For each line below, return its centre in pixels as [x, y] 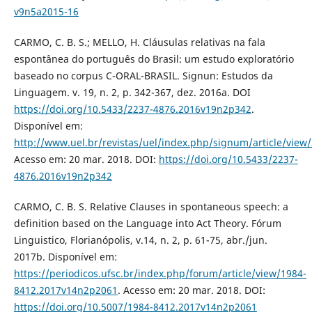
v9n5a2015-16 [46, 12]
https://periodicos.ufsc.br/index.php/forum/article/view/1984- [160, 274]
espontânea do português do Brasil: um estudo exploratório [154, 59]
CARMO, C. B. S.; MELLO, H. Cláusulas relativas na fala [139, 42]
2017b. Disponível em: [65, 257]
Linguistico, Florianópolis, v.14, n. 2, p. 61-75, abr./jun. [140, 240]
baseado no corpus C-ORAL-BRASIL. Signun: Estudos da [143, 76]
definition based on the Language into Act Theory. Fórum [147, 224]
